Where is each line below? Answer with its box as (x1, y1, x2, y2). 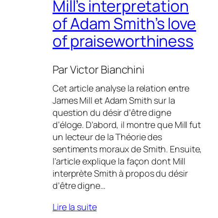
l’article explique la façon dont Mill (53, 155, 186, 167)
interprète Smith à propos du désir (53, 167, 188, 180)
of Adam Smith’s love (53, 12, 196, 34)
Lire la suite (53, 201, 97, 213)
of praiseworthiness (53, 30, 194, 52)
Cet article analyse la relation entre (53, 82, 190, 94)
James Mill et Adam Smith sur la (53, 94, 175, 107)
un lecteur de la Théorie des (53, 131, 163, 143)
